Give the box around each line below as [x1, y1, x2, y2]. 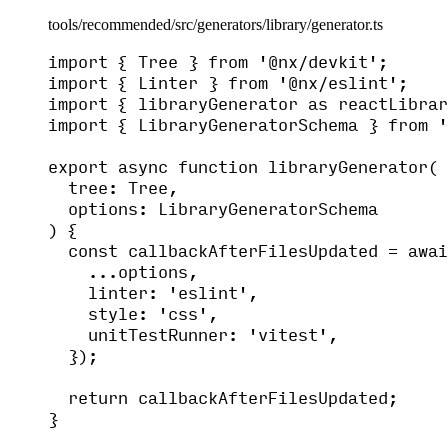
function [178, 155, 258, 177]
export [48, 155, 108, 177]
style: [88, 302, 158, 324]
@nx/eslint [288, 71, 388, 93]
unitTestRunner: [88, 323, 248, 345]
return [68, 386, 128, 408]
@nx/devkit [268, 50, 368, 72]
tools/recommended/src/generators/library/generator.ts [48, 16, 383, 34]
